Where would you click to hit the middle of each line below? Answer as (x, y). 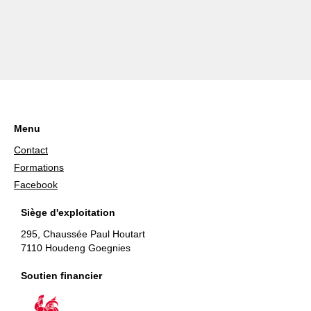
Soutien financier (61, 276)
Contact (31, 150)
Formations (39, 167)
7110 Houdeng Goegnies (76, 248)
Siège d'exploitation (68, 212)
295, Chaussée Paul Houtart (83, 234)
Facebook (36, 185)
